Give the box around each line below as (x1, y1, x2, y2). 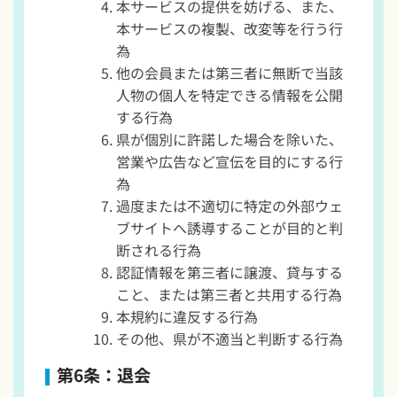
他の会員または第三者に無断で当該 (115, 62, 343, 84)
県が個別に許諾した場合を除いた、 (115, 128, 343, 151)
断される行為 (115, 239, 201, 261)
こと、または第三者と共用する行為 (115, 284, 342, 306)
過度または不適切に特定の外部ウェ (115, 195, 343, 217)
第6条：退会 (56, 362, 151, 388)
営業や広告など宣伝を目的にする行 (115, 151, 343, 173)
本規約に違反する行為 (115, 306, 258, 328)
